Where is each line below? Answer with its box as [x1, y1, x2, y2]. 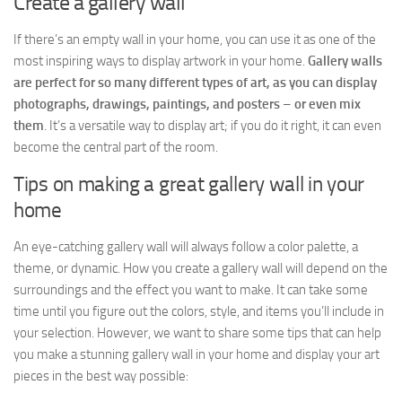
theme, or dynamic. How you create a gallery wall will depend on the [13, 260, 388, 277]
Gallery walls [308, 53, 382, 70]
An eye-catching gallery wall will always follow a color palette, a [13, 239, 358, 256]
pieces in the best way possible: [13, 368, 188, 385]
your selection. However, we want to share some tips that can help [13, 325, 381, 342]
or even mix [294, 96, 361, 113]
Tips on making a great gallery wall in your [13, 172, 365, 197]
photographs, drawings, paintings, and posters [13, 96, 280, 113]
